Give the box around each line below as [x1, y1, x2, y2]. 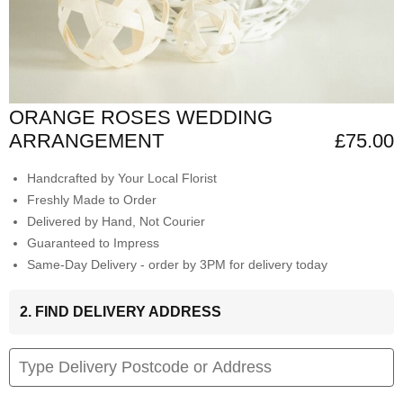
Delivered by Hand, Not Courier [27, 214, 205, 229]
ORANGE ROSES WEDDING [9, 106, 273, 130]
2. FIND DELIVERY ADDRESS [20, 304, 221, 320]
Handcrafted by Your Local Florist [27, 171, 217, 186]
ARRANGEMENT [9, 130, 164, 153]
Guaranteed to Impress [27, 236, 159, 251]
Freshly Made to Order [27, 193, 157, 208]
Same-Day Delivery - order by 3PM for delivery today [27, 257, 327, 273]
